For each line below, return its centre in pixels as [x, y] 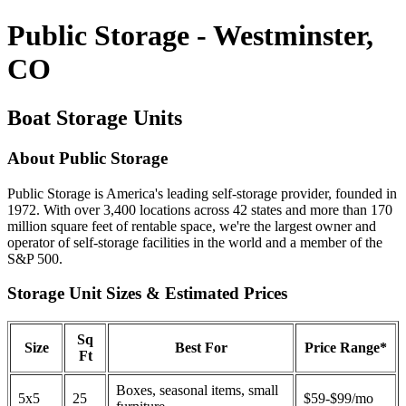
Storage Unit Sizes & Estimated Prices [147, 294]
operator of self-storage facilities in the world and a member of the [195, 242]
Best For [201, 347]
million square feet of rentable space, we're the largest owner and [192, 226]
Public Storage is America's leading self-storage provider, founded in [202, 193]
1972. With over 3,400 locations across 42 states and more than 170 [200, 209]
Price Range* [346, 347]
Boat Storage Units [95, 117]
